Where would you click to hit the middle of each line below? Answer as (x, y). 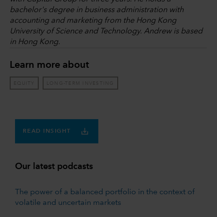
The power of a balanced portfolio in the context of (105, 192)
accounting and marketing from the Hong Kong (93, 21)
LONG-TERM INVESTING (80, 83)
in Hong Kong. (35, 42)
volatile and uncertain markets (68, 203)
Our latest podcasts (54, 166)
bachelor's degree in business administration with (97, 10)
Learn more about (49, 66)
